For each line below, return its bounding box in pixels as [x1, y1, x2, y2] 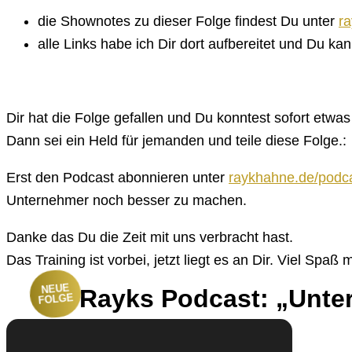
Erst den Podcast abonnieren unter [6, 169, 229, 185]
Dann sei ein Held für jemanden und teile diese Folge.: [6, 132, 346, 148]
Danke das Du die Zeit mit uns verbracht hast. [6, 229, 293, 245]
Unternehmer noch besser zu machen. [6, 192, 247, 208]
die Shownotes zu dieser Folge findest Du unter [38, 13, 339, 29]
